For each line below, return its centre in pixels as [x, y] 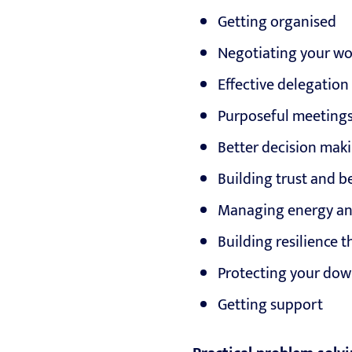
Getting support [271, 305]
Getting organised [277, 22]
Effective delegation [284, 85]
